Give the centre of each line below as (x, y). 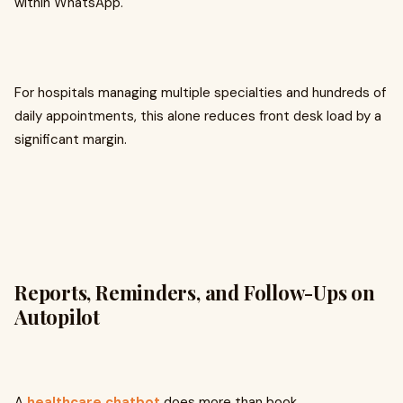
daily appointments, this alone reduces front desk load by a (198, 116)
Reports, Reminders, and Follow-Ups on (195, 293)
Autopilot (58, 317)
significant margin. (71, 140)
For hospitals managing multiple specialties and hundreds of (200, 93)
